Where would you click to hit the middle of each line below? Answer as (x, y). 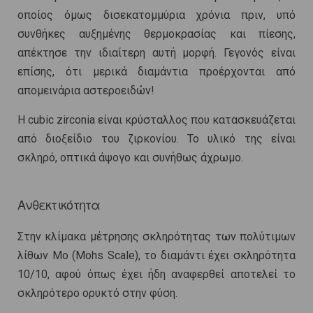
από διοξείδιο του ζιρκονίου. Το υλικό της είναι (156, 139)
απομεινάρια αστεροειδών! (86, 91)
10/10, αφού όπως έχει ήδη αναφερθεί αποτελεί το (156, 275)
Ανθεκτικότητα (59, 204)
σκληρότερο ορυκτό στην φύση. (97, 293)
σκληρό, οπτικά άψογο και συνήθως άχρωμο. (130, 158)
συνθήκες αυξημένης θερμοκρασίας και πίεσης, (156, 34)
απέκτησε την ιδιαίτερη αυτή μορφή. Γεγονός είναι (156, 53)
